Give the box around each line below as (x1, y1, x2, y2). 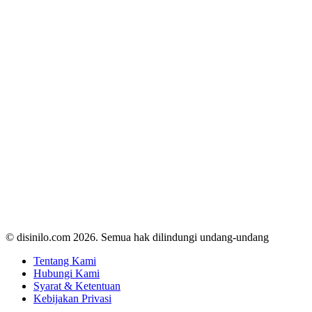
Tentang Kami (33, 255, 96, 267)
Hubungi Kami (33, 267, 100, 279)
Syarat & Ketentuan (33, 280, 120, 292)
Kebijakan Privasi (33, 292, 111, 304)
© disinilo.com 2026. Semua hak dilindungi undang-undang (6, 231, 269, 243)
